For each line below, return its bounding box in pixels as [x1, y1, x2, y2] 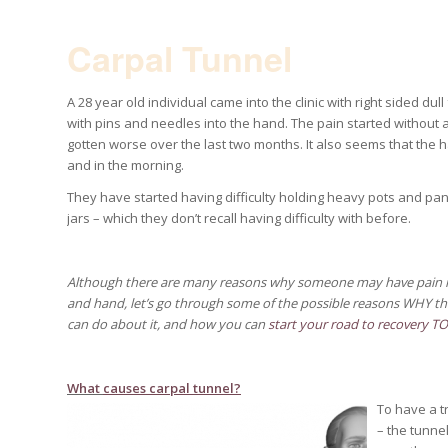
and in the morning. [67, 156, 184, 175]
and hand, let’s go [67, 294, 174, 313]
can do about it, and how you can [67, 315, 268, 334]
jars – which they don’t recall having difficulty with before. [67, 209, 411, 228]
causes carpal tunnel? [103, 379, 241, 398]
